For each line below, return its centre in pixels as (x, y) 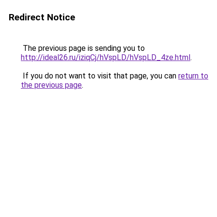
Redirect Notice (42, 17)
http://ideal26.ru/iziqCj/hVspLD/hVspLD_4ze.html (106, 57)
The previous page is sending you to (83, 48)
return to (193, 76)
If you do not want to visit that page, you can (100, 76)
